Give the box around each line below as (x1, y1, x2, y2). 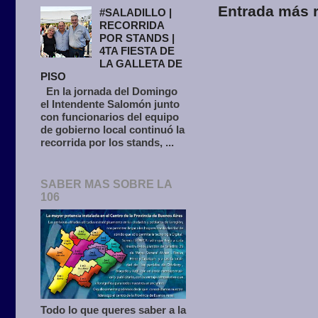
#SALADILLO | (99, 6, 172, 19)
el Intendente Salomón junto (40, 98, 180, 111)
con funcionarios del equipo (40, 111, 179, 124)
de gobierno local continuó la (40, 124, 185, 136)
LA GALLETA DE (99, 57, 183, 70)
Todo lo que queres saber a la (40, 303, 186, 316)
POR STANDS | (99, 32, 175, 45)
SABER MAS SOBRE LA (40, 177, 172, 190)
